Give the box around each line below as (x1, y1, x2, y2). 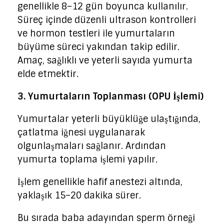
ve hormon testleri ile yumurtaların (17, 27, 175, 40)
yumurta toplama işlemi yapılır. (17, 153, 157, 166)
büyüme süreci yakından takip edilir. (17, 41, 179, 53)
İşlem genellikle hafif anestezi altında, (17, 176, 182, 188)
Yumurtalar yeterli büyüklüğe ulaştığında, (17, 113, 200, 125)
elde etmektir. (17, 68, 78, 80)
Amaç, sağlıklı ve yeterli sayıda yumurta (17, 54, 192, 67)
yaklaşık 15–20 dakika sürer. (17, 189, 141, 202)
